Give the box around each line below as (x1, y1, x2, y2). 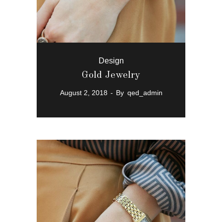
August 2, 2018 (59, 88, 108, 97)
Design (98, 56, 124, 65)
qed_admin (127, 88, 163, 97)
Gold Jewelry (82, 70, 140, 80)
